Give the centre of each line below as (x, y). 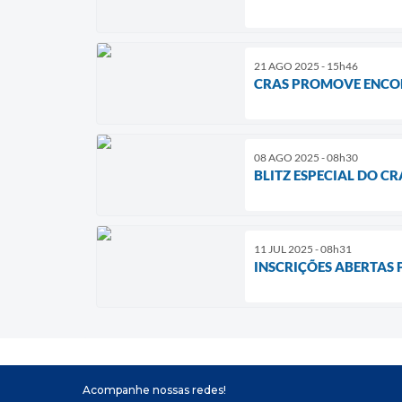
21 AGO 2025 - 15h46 (306, 66)
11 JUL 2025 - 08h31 (303, 249)
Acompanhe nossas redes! (154, 390)
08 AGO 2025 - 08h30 (306, 157)
